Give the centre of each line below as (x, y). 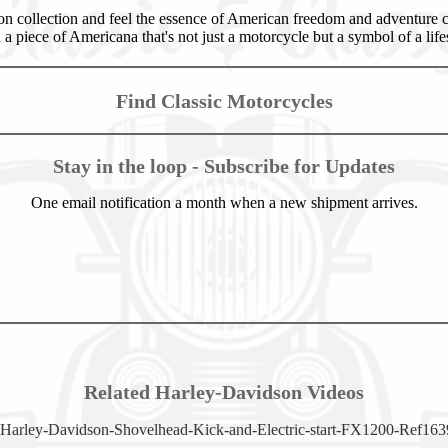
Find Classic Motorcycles (224, 100)
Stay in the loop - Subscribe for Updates (224, 165)
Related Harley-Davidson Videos (224, 392)
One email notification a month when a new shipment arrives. (224, 203)
